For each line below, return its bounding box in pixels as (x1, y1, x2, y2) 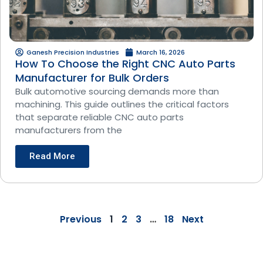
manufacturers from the (15, 123, 122, 136)
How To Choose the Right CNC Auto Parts (15, 56, 235, 71)
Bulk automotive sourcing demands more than (15, 85, 219, 97)
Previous (59, 212, 102, 226)
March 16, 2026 (136, 47, 185, 57)
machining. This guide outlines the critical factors (15, 97, 229, 110)
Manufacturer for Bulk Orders (15, 70, 172, 85)
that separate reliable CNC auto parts (15, 110, 184, 123)
